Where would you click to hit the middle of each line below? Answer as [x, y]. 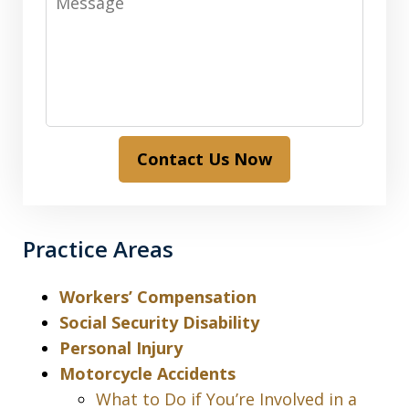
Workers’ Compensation [158, 297]
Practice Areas [98, 249]
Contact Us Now [204, 159]
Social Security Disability [159, 323]
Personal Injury [121, 348]
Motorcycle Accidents [147, 374]
